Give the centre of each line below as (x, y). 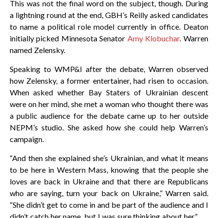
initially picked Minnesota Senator (69, 38)
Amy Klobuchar (154, 38)
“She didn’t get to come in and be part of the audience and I (109, 205)
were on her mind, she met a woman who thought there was (109, 104)
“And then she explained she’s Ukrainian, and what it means (109, 158)
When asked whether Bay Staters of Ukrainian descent (109, 92)
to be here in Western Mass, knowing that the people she (109, 170)
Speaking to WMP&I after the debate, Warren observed (109, 69)
